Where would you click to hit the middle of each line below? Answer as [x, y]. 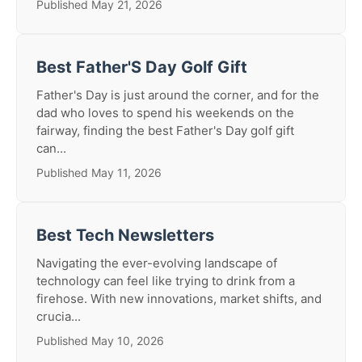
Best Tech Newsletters [125, 235]
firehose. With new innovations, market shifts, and [179, 299]
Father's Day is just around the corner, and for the [178, 95]
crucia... [59, 316]
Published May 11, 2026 [99, 173]
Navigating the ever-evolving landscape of [157, 263]
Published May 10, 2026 [100, 341]
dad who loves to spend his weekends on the [165, 113]
